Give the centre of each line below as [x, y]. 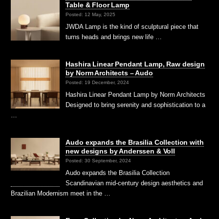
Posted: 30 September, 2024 [99, 160]
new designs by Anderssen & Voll [120, 151]
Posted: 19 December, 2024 [98, 82]
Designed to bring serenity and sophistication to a [136, 105]
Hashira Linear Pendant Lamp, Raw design [135, 64]
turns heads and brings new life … [114, 37]
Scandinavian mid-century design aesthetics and [134, 183]
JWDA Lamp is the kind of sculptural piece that [132, 26]
